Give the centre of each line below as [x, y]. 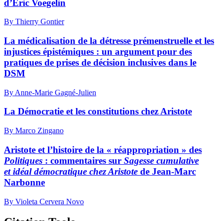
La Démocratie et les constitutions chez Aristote [98, 111]
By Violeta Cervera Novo [44, 201]
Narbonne [24, 182]
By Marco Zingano [34, 131]
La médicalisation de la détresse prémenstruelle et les [109, 40]
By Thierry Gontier [34, 22]
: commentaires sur [83, 160]
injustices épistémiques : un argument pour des [98, 51]
